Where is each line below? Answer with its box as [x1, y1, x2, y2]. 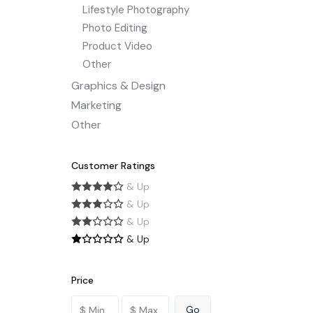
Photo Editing [82, 21, 147, 35]
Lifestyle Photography [82, 3, 189, 17]
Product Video [82, 39, 152, 53]
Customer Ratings [71, 159, 155, 172]
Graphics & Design [71, 78, 166, 93]
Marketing [71, 98, 122, 112]
